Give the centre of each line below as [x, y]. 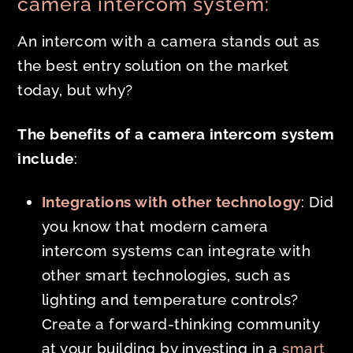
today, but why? [75, 89]
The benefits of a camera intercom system [176, 134]
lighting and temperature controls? [170, 300]
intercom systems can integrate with [176, 251]
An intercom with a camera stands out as [169, 41]
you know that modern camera [155, 227]
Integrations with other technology [171, 202]
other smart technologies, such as [166, 275]
